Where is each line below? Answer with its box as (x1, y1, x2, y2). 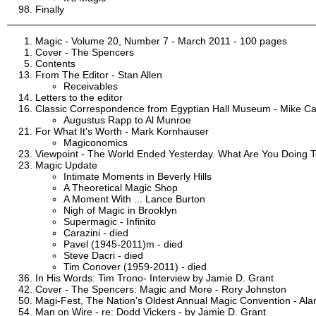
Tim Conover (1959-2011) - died (63, 260, 207, 272)
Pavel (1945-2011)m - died (63, 238, 183, 250)
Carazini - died (63, 226, 128, 238)
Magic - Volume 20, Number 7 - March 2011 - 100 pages (35, 35, 287, 47)
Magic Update (35, 159, 97, 171)
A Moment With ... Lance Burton (63, 193, 205, 205)
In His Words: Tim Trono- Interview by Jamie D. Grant (35, 272, 274, 284)
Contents (35, 57, 75, 69)
